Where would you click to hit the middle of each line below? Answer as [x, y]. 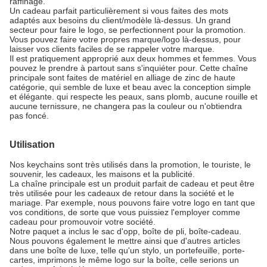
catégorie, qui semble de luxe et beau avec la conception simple [130, 87]
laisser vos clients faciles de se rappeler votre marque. [112, 49]
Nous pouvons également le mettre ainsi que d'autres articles [125, 241]
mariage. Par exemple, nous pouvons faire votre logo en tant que [132, 203]
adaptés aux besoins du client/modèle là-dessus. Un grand [120, 20]
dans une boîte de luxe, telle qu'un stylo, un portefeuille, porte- [127, 250]
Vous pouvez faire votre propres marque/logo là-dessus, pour [125, 39]
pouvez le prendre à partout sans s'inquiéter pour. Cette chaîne [129, 68]
